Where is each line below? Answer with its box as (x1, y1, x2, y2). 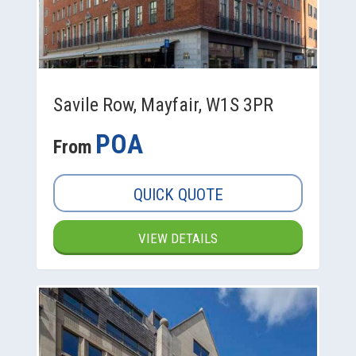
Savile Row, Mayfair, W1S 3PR (53, 94, 273, 117)
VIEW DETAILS (138, 230, 218, 247)
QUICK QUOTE (133, 185, 223, 205)
